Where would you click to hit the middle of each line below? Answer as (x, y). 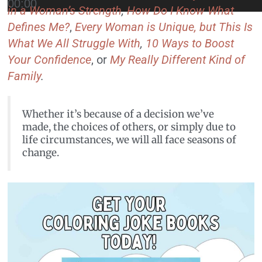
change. (41, 153)
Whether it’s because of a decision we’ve (118, 114)
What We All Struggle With (74, 44)
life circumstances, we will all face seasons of (130, 140)
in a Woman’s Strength (65, 11)
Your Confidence (50, 60)
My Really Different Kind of (178, 60)
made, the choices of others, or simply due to (129, 127)
